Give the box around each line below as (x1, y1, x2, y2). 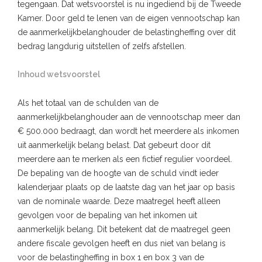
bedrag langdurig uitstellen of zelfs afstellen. (18, 41, 186, 51)
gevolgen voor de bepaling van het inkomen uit (18, 210, 197, 220)
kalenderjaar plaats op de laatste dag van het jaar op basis (18, 182, 235, 192)
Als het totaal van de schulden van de (18, 98, 158, 108)
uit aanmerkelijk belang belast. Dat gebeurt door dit (18, 140, 211, 150)
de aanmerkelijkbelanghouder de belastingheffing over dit (18, 27, 236, 37)
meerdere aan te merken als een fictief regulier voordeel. (18, 154, 232, 164)
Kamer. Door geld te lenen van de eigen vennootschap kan (18, 13, 240, 23)
